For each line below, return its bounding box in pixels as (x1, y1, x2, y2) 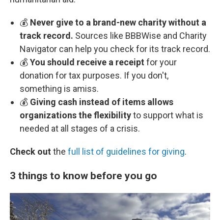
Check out (10, 146, 51, 157)
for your (144, 57, 177, 67)
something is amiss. (20, 83, 99, 94)
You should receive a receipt (30, 57, 144, 67)
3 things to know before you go (10, 169, 157, 182)
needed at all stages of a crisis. (20, 123, 140, 134)
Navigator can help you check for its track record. (20, 44, 210, 54)
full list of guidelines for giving (68, 146, 185, 157)
